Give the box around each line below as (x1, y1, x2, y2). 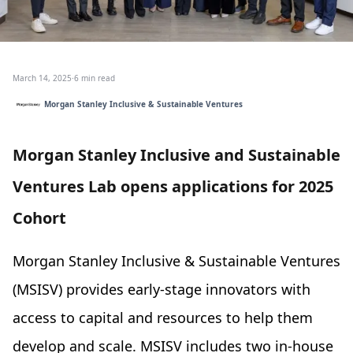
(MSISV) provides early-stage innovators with (13, 279, 310, 299)
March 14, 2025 (13, 72, 72, 84)
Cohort (13, 206, 66, 229)
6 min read (74, 72, 115, 84)
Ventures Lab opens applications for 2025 (13, 175, 333, 197)
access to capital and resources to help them (13, 307, 313, 327)
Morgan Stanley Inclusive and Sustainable (13, 143, 340, 165)
